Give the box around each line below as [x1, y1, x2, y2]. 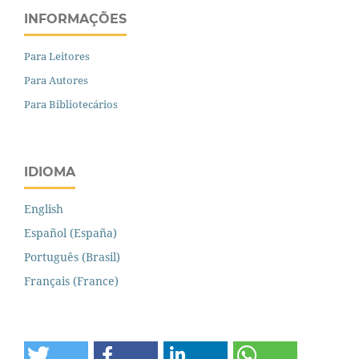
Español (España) [24, 224, 117, 240]
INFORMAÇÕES [24, 10, 127, 26]
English [24, 200, 63, 216]
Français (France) [24, 272, 119, 288]
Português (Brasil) [24, 248, 120, 264]
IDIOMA [24, 163, 75, 179]
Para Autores [24, 72, 88, 87]
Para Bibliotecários [24, 96, 118, 111]
